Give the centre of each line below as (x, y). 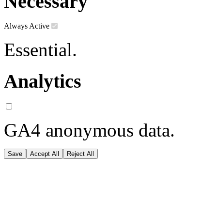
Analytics (43, 81)
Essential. (40, 50)
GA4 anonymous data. (89, 130)
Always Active (27, 26)
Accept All (45, 154)
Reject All (80, 154)
